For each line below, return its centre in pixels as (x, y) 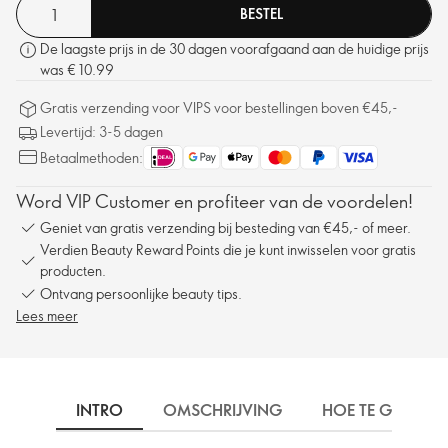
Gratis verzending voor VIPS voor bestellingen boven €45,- (219, 107)
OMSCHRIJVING (222, 410)
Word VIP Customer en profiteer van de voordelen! (214, 201)
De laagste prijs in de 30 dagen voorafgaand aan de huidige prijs (234, 48)
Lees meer (47, 315)
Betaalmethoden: (91, 157)
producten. (73, 270)
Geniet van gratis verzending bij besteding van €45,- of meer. (225, 227)
